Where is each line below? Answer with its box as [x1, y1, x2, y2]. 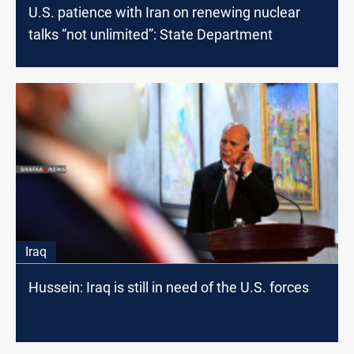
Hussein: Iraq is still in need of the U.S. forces [28, 279, 309, 296]
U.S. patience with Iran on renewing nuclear [28, 3, 300, 21]
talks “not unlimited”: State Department [28, 25, 273, 43]
